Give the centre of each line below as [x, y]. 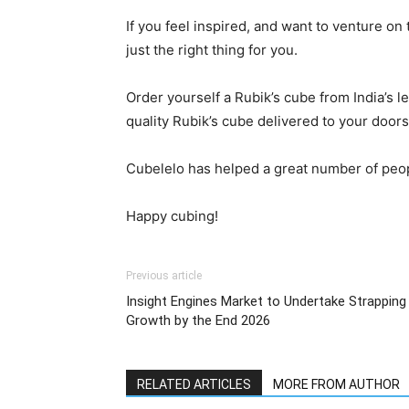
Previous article [164, 276]
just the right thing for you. [214, 50]
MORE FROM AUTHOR [336, 384]
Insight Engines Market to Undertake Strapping [266, 301]
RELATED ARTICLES [194, 384]
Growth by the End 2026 [198, 320]
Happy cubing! [172, 216]
